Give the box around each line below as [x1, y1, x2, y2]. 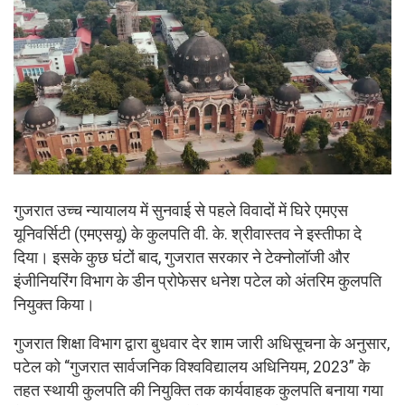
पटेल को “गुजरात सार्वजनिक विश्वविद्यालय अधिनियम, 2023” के [14, 358, 370, 377]
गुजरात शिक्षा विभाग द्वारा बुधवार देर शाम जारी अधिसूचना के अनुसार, [14, 334, 390, 353]
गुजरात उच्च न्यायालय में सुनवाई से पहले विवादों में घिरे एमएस [14, 201, 348, 220]
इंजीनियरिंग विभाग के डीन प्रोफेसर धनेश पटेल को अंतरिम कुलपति [14, 271, 381, 290]
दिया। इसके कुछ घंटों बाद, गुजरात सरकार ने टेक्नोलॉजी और [14, 248, 350, 267]
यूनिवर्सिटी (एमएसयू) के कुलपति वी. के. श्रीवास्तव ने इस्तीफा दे [14, 224, 362, 243]
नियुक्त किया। [14, 295, 95, 314]
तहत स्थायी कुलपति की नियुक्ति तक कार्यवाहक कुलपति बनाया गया [14, 381, 383, 400]
